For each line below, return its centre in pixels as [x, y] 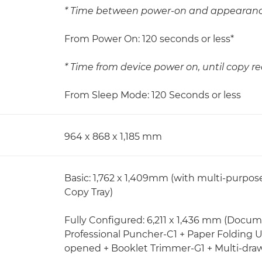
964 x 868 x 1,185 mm [113, 137]
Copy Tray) [89, 192]
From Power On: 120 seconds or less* [149, 39]
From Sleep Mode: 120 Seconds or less [153, 95]
